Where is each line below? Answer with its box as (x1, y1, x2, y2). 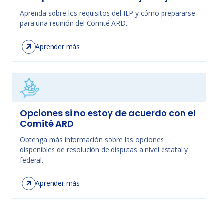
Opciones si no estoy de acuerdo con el (20, 107, 196, 119)
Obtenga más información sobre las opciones (20, 135, 164, 144)
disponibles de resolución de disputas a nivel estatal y (20, 145, 188, 154)
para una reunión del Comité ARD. (20, 18, 127, 28)
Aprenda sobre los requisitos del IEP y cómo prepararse (20, 8, 195, 18)
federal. (20, 155, 43, 164)
